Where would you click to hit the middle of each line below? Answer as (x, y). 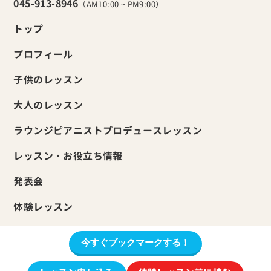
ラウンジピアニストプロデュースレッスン (108, 131)
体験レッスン (43, 207)
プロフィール (43, 55)
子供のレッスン (48, 80)
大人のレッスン (48, 106)
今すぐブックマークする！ (135, 242)
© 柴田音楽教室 (135, 251)
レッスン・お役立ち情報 (68, 156)
